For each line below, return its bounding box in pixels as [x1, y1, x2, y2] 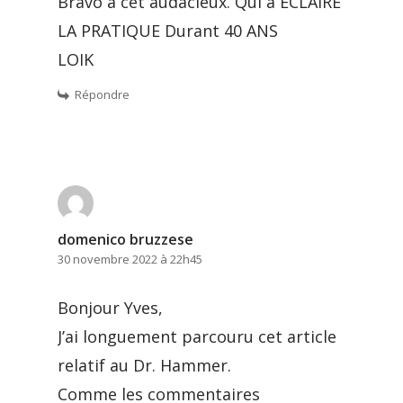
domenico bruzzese [58, 228, 193, 249]
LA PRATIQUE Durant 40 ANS [58, 19, 278, 41]
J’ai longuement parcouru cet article [58, 325, 336, 347]
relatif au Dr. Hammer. [58, 354, 231, 376]
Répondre [75, 85, 130, 103]
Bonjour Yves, [58, 296, 163, 318]
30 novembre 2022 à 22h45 [58, 250, 202, 267]
